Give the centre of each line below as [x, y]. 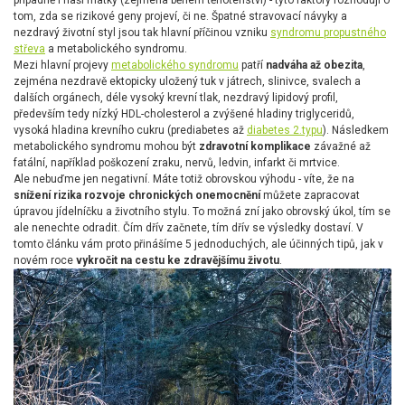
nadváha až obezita [314, 66]
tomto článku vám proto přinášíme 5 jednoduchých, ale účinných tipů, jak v [198, 245]
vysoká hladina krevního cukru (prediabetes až [130, 131]
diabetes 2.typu [285, 131]
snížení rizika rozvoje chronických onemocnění [137, 196]
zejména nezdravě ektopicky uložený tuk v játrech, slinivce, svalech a [187, 82]
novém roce [45, 261]
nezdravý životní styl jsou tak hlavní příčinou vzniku [142, 33]
